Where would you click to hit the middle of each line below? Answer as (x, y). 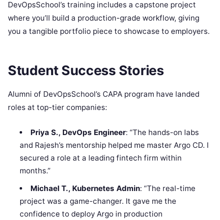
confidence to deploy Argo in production (91, 214)
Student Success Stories (86, 70)
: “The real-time (167, 188)
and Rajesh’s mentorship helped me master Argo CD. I (114, 145)
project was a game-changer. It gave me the (98, 201)
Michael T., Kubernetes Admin (85, 188)
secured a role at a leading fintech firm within (101, 158)
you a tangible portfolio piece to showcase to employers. (109, 31)
